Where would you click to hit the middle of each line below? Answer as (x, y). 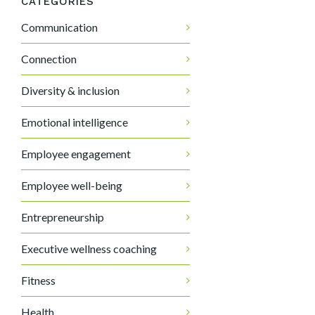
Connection (49, 59)
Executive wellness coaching (89, 249)
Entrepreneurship (63, 217)
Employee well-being (72, 185)
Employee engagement (76, 154)
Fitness (38, 280)
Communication (59, 27)
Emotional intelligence (75, 122)
